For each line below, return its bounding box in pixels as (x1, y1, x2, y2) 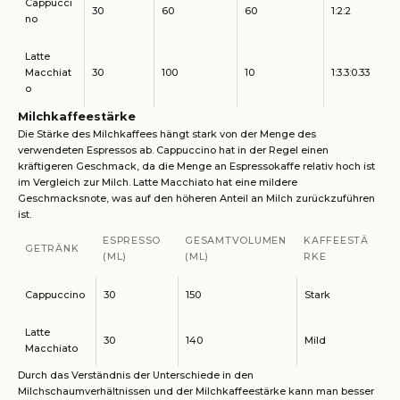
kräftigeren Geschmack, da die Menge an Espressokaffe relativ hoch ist (18, 160, 375, 172)
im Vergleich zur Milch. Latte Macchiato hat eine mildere (18, 176, 297, 188)
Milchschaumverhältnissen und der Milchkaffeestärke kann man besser (18, 385, 374, 397)
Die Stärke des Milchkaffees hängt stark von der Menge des (18, 128, 316, 140)
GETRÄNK (25, 243, 79, 254)
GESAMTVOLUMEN (185, 235, 287, 246)
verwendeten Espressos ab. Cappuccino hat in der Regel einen (18, 144, 329, 156)
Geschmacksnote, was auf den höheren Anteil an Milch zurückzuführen (18, 192, 375, 204)
